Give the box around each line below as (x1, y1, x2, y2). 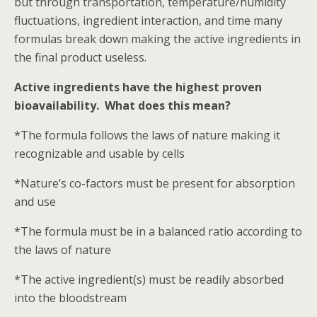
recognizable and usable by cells (14, 146, 185, 161)
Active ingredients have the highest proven (14, 79, 262, 95)
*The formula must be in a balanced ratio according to (14, 224, 302, 239)
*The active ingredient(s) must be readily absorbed (14, 272, 284, 287)
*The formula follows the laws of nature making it (14, 127, 280, 143)
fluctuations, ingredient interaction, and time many (14, 13, 282, 28)
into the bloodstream (14, 290, 127, 306)
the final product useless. (14, 50, 146, 65)
